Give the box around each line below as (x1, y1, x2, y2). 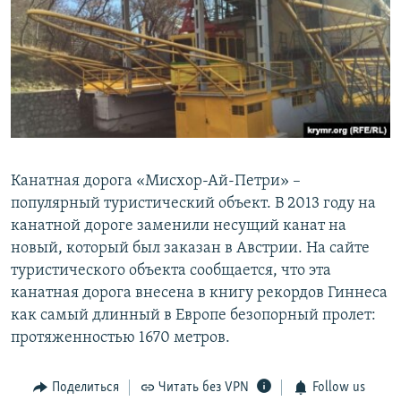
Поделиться (51, 380, 119, 396)
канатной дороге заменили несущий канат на (11, 218, 346, 235)
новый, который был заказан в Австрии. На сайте (11, 240, 370, 258)
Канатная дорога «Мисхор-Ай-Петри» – (11, 173, 301, 191)
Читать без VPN (158, 380, 249, 396)
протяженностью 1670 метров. (11, 329, 230, 347)
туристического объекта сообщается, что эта (11, 262, 331, 280)
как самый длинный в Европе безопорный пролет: (11, 307, 376, 325)
